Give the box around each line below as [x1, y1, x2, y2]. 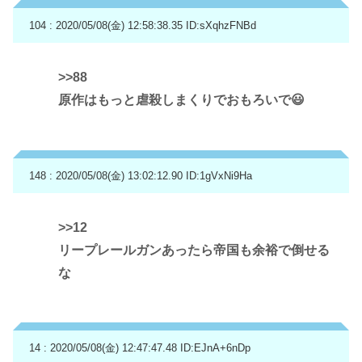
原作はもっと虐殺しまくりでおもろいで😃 [58, 93, 305, 107]
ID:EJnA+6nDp [180, 342, 250, 355]
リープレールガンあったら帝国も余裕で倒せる [58, 242, 330, 257]
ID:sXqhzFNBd [186, 19, 256, 32]
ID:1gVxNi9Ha [186, 169, 252, 182]
